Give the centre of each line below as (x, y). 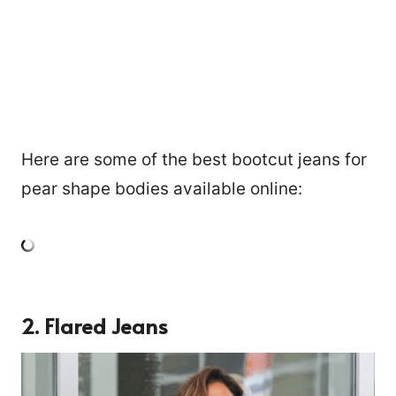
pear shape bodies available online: (162, 189)
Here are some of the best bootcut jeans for (194, 160)
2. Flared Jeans (95, 326)
